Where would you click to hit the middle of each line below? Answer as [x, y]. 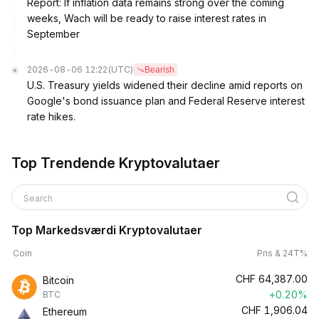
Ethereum [65, 312]
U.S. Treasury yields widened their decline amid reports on [165, 85]
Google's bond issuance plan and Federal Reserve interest [166, 101]
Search [39, 198]
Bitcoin [58, 280]
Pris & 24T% [282, 253]
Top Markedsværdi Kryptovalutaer [107, 230]
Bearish [159, 70]
